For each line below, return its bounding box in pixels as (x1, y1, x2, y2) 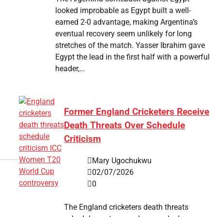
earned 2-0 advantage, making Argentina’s (55, 17, 198, 27)
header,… (55, 64, 85, 74)
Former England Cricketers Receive (64, 106, 210, 117)
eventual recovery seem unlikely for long (55, 29, 192, 39)
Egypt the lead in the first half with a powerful (55, 52, 210, 62)
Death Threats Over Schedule (64, 120, 186, 131)
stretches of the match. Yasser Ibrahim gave (55, 41, 205, 50)
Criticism (64, 133, 101, 144)
